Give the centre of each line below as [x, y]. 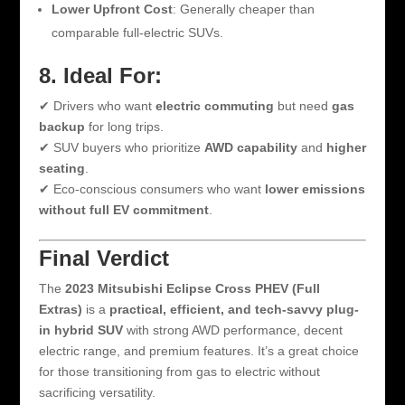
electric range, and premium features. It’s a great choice [198, 350]
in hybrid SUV [80, 330]
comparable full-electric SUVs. [137, 32]
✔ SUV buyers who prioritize [121, 147]
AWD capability [250, 147]
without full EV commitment [123, 209]
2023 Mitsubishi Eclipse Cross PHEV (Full [192, 288]
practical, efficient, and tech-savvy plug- [234, 309]
